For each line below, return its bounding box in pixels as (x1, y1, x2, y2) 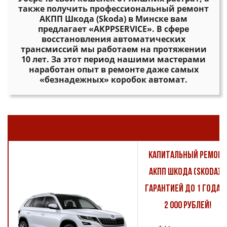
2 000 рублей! (164, 201, 211, 211)
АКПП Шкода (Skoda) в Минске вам (40, 13, 187, 24)
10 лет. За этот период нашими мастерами (21, 54, 206, 65)
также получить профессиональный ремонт (18, 3, 209, 14)
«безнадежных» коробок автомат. (40, 74, 187, 85)
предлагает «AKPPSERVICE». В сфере (38, 23, 189, 34)
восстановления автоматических (42, 33, 185, 45)
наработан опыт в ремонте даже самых (28, 64, 199, 75)
